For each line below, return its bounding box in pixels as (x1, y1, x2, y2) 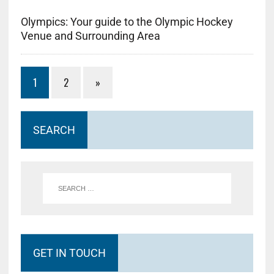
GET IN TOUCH (32, 246, 106, 260)
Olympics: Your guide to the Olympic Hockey (20, 15, 233, 29)
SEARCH (32, 124, 75, 137)
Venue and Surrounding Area (20, 29, 160, 43)
